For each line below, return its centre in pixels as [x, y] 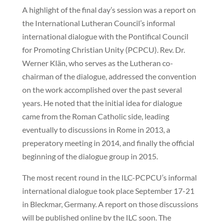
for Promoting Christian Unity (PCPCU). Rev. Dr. [103, 49]
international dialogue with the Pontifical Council [105, 36]
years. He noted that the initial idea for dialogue [102, 103]
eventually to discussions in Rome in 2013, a [96, 129]
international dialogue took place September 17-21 [108, 190]
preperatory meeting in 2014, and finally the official [108, 143]
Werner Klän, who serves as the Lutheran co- [97, 63]
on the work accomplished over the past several [102, 89]
